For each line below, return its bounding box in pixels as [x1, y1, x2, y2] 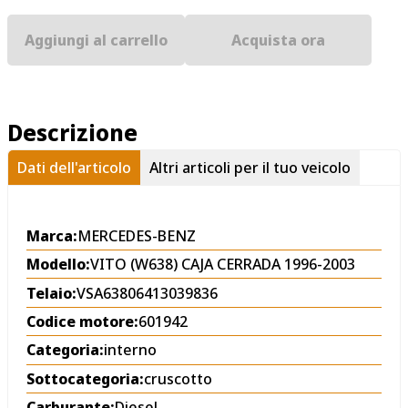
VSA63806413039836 [76, 282, 218, 303]
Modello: [26, 254, 90, 275]
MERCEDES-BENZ [77, 225, 196, 246]
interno [104, 340, 157, 361]
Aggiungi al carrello [25, 29, 168, 50]
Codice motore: [26, 311, 138, 331]
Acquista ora [231, 29, 325, 50]
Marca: [26, 225, 77, 246]
